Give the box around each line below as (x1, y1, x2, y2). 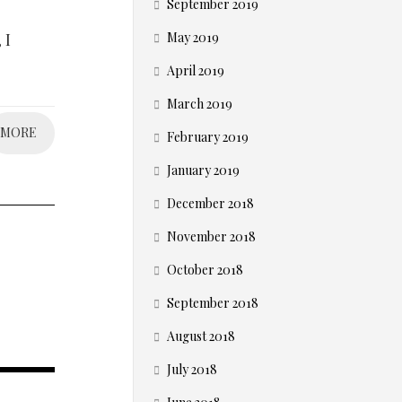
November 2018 (167, 228, 256, 245)
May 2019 (167, 29, 219, 46)
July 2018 (167, 361, 217, 378)
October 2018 (167, 261, 243, 278)
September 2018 (167, 294, 258, 311)
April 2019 (167, 62, 224, 79)
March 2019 (167, 95, 232, 112)
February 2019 (167, 128, 249, 145)
